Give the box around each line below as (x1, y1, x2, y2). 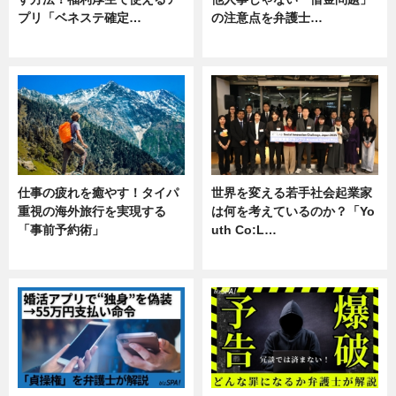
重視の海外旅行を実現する (18, 204, 166, 219)
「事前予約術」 (18, 223, 104, 238)
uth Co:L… (211, 223, 277, 238)
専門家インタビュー (279, 36, 375, 49)
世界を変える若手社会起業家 (211, 186, 372, 201)
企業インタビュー (96, 36, 181, 49)
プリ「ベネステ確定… (18, 10, 141, 25)
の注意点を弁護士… (211, 10, 323, 25)
